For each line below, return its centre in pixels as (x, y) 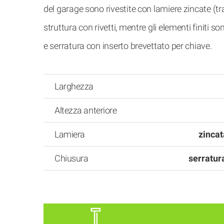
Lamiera (70, 134)
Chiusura (71, 158)
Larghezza (74, 86)
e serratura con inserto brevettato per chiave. (128, 46)
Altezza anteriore (86, 110)
